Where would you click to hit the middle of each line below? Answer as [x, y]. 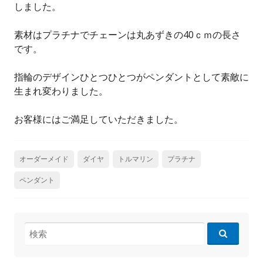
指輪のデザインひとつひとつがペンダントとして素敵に [131, 77]
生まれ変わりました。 [61, 91]
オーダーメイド [44, 159]
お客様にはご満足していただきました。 [99, 119]
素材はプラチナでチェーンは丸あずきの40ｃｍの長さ [127, 34]
